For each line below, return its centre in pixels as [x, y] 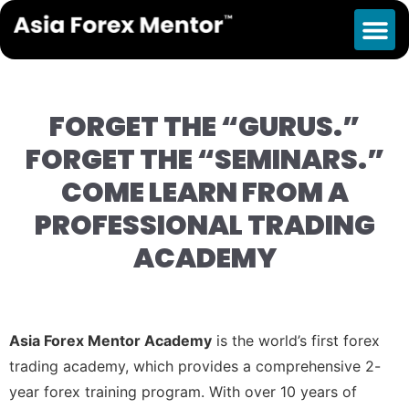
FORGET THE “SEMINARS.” [204, 159]
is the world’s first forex [296, 341]
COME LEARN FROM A [204, 192]
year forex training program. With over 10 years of [183, 392]
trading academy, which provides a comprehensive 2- [195, 367]
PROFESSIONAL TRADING [204, 225]
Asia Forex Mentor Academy [110, 341]
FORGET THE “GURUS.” [204, 126]
